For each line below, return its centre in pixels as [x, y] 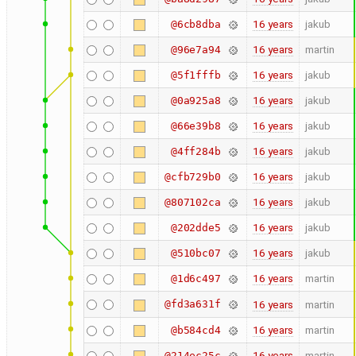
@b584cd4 [195, 331]
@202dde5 [195, 228]
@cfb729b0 [192, 177]
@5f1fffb [195, 75]
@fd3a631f [192, 304]
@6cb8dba [195, 25]
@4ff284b [195, 152]
